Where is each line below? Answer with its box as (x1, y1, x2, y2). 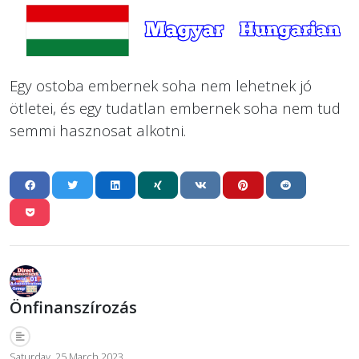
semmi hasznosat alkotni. (10, 120, 186, 141)
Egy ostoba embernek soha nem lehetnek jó (10, 75, 312, 96)
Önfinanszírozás (10, 296, 137, 319)
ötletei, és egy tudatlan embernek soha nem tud (10, 98, 341, 119)
